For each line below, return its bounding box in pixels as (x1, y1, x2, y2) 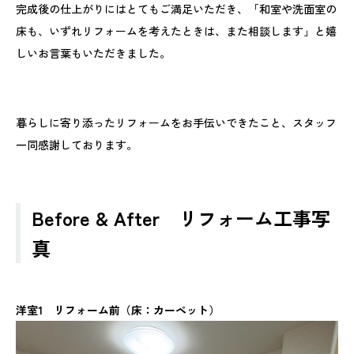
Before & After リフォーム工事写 (32, 203, 330, 232)
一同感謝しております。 (16, 136, 137, 153)
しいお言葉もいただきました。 (16, 44, 171, 61)
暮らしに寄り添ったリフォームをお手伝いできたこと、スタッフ (16, 114, 337, 130)
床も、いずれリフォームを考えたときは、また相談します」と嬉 (16, 22, 337, 39)
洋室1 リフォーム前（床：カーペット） (16, 301, 220, 318)
